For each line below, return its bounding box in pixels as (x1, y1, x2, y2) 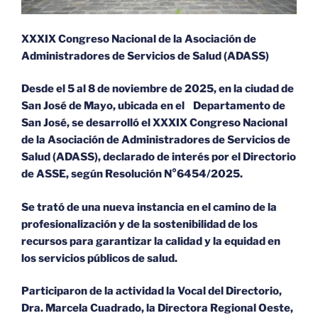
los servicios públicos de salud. (21, 251, 180, 265)
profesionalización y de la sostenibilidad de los (21, 217, 258, 231)
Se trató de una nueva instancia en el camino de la (21, 200, 277, 214)
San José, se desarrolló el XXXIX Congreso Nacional (21, 116, 287, 130)
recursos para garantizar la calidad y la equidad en (21, 234, 280, 248)
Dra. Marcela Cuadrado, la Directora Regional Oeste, (21, 302, 293, 315)
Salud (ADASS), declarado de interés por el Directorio (21, 150, 296, 164)
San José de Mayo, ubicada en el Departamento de (21, 99, 285, 113)
